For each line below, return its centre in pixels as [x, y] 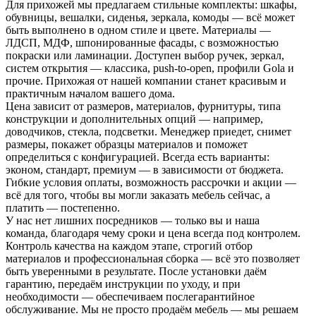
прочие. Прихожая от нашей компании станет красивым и [146, 81]
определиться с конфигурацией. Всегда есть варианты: [138, 157]
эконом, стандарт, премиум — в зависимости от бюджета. [145, 170]
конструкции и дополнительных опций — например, [134, 119]
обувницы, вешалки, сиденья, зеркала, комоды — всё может [150, 18]
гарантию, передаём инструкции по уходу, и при [123, 284]
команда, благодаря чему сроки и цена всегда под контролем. [153, 233]
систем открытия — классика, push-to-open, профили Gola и [150, 68]
